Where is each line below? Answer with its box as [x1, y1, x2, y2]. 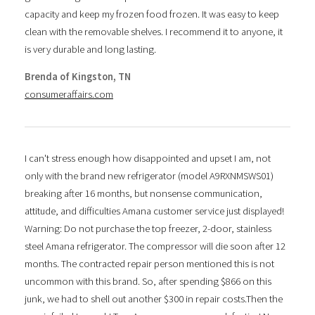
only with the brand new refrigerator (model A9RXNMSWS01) [25, 169, 274, 182]
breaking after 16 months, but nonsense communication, [25, 186, 262, 200]
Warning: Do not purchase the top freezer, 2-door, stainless [25, 221, 271, 235]
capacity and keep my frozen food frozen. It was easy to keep [25, 7, 279, 20]
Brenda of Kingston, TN [25, 70, 131, 84]
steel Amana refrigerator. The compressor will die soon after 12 [25, 239, 285, 252]
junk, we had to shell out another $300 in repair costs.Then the [25, 292, 283, 305]
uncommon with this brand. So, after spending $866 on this [25, 274, 271, 288]
